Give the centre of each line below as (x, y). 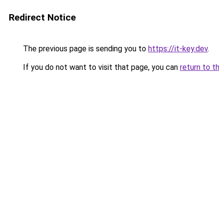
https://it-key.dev (178, 49)
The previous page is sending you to (85, 49)
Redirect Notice (42, 17)
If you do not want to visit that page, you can (100, 67)
